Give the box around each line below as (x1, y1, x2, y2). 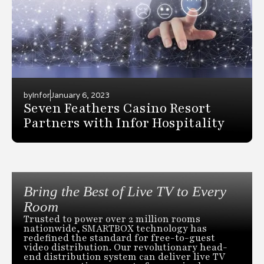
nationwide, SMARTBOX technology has (24, 222, 207, 235)
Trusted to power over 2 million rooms (24, 212, 200, 226)
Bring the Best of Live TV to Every (24, 183, 226, 199)
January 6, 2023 (51, 90, 110, 100)
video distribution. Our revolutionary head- (24, 240, 227, 254)
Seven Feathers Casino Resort (24, 99, 211, 117)
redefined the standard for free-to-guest (24, 231, 215, 245)
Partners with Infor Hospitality (24, 114, 225, 132)
